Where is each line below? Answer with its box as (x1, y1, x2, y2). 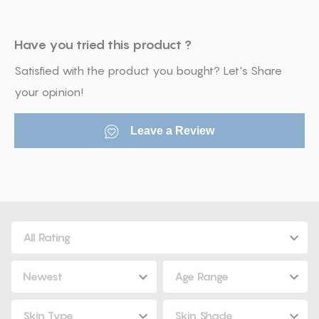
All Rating (23, 229, 71, 244)
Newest (23, 268, 63, 283)
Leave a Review (127, 124, 214, 137)
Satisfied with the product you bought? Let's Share (14, 63, 282, 78)
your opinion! (14, 84, 83, 99)
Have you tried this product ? (14, 36, 192, 53)
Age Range (174, 268, 229, 283)
